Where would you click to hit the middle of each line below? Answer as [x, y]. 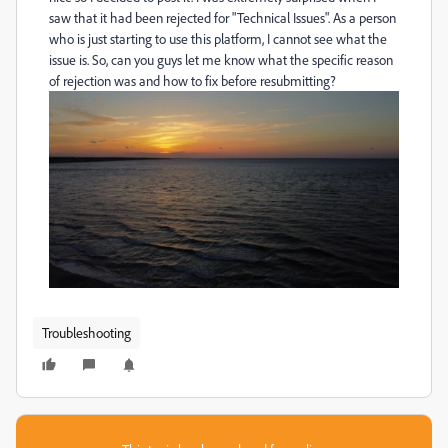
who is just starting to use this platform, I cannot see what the [218, 38]
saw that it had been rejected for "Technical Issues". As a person [222, 17]
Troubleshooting [86, 332]
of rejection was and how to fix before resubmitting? [194, 80]
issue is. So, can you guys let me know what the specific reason [221, 59]
